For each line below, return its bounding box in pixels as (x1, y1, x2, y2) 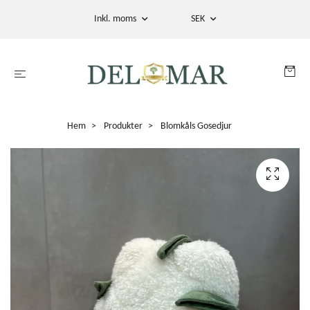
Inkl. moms (93, 14, 138, 24)
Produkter (104, 120, 143, 131)
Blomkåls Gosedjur (158, 120, 232, 131)
